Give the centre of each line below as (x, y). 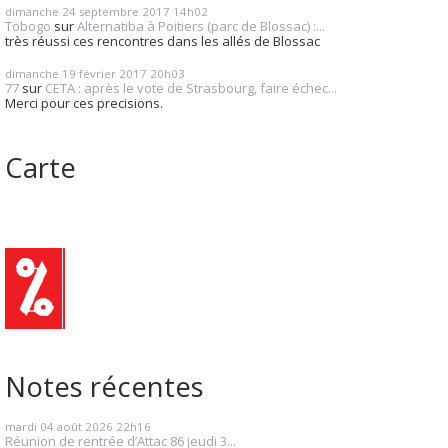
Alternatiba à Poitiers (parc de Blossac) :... (201, 26)
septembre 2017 (124, 12)
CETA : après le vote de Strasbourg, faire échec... (191, 87)
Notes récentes (104, 385)
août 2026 (85, 426)
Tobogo (28, 26)
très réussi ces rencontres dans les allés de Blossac (162, 41)
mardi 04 (29, 426)
